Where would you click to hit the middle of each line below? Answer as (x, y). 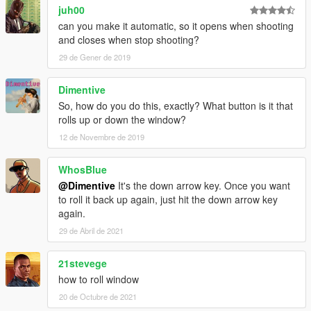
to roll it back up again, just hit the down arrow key (168, 199)
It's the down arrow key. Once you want (203, 185)
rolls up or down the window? (122, 119)
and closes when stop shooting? (129, 39)
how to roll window (99, 279)
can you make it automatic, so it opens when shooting (176, 25)
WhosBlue (83, 169)
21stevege (83, 263)
